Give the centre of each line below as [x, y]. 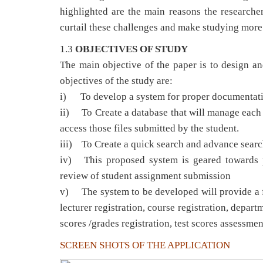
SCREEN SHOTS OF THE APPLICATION [145, 245]
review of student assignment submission [145, 176]
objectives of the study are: [116, 81]
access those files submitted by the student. [149, 128]
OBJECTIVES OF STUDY [142, 49]
